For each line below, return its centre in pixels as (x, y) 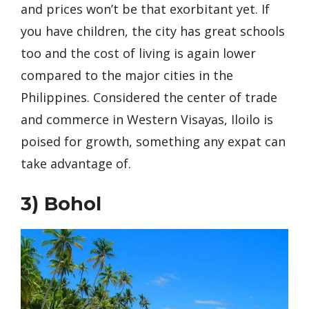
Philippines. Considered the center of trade (149, 97)
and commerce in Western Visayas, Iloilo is (147, 119)
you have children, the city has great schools (153, 31)
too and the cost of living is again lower (138, 53)
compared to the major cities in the (127, 75)
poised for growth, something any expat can (153, 141)
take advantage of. (76, 163)
